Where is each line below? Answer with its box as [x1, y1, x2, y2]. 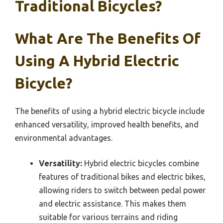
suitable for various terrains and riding [39, 212, 178, 222]
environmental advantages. [15, 133, 112, 142]
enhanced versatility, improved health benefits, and [15, 119, 199, 129]
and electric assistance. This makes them [39, 199, 186, 208]
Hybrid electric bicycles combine [82, 158, 199, 168]
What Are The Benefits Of [15, 29, 201, 47]
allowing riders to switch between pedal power [39, 185, 206, 195]
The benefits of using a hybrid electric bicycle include [15, 106, 205, 115]
